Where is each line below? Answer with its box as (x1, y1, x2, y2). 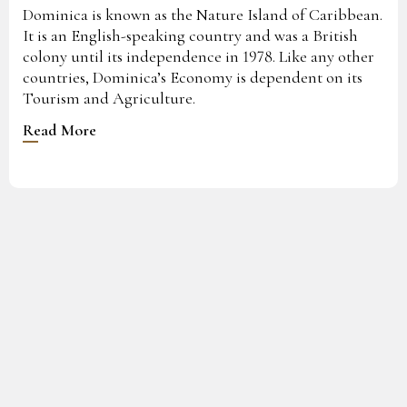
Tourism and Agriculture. (23, 87, 195, 108)
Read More (23, 119, 96, 140)
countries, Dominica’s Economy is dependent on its (23, 66, 362, 87)
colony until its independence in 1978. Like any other (23, 45, 374, 66)
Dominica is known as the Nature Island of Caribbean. (23, 4, 382, 25)
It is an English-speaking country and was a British (23, 25, 358, 45)
